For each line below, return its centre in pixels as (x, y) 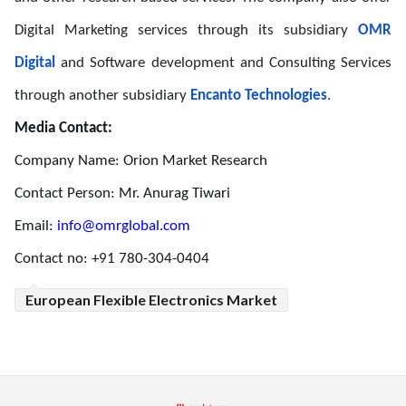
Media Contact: (63, 128)
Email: (36, 226)
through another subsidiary (101, 95)
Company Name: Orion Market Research (141, 160)
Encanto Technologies (259, 95)
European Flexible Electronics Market (151, 299)
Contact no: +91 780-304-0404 (112, 258)
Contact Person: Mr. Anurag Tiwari (122, 193)
